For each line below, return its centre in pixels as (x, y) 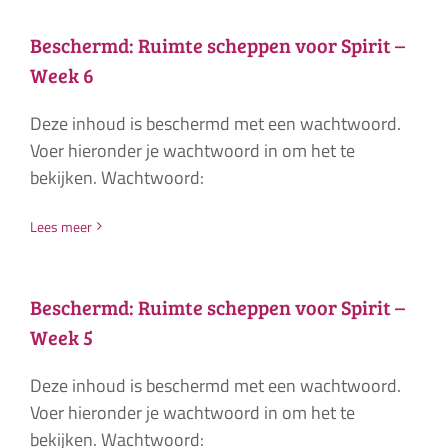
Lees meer (60, 226)
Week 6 (61, 74)
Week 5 (61, 336)
